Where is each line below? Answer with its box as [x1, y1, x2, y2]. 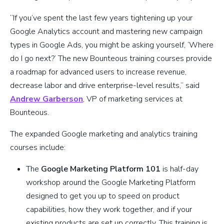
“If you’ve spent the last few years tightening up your [10, 12, 192, 24]
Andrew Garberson [10, 93, 83, 105]
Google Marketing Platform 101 [41, 163, 160, 175]
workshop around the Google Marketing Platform [26, 177, 195, 188]
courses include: [10, 142, 65, 153]
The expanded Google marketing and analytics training [10, 128, 197, 140]
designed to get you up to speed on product [26, 190, 179, 202]
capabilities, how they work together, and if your [26, 204, 192, 215]
